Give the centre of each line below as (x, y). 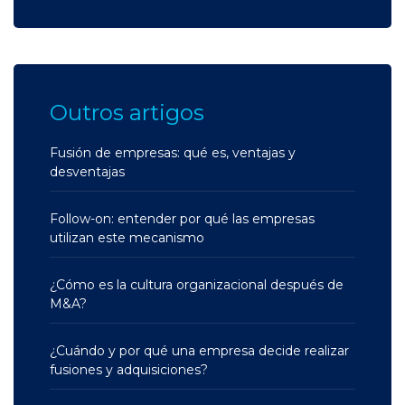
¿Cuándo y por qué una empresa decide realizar (199, 350)
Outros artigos (127, 112)
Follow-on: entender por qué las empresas (182, 218)
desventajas (87, 171)
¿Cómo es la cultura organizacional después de (197, 284)
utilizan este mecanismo (127, 237)
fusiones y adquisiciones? (129, 369)
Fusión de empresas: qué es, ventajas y (173, 152)
